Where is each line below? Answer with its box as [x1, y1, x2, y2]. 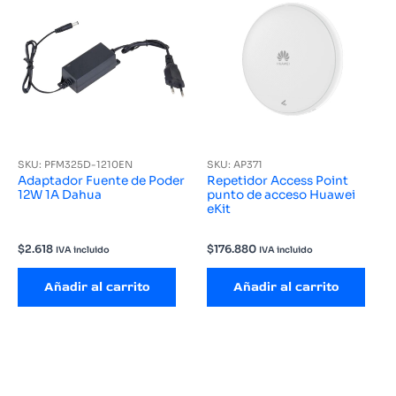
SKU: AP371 [207, 157, 263, 171]
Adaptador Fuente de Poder [18, 172, 185, 188]
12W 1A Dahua [18, 187, 102, 202]
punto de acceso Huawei [207, 187, 355, 202]
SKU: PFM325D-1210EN [18, 157, 133, 171]
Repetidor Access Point [207, 172, 348, 188]
